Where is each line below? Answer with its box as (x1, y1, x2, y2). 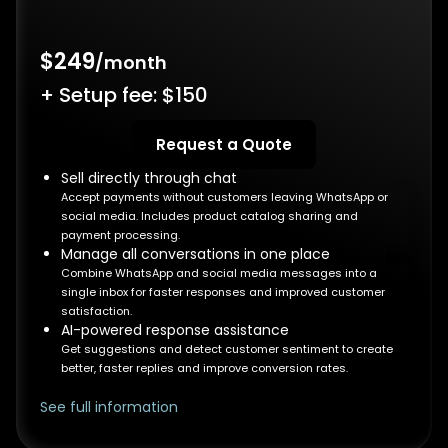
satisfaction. (61, 303, 132, 319)
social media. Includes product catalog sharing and (61, 208, 358, 224)
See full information (40, 397, 178, 417)
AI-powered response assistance (61, 320, 289, 340)
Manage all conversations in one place (61, 244, 330, 264)
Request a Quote (156, 133, 292, 155)
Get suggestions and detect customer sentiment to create (61, 341, 393, 357)
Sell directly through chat (61, 168, 237, 188)
